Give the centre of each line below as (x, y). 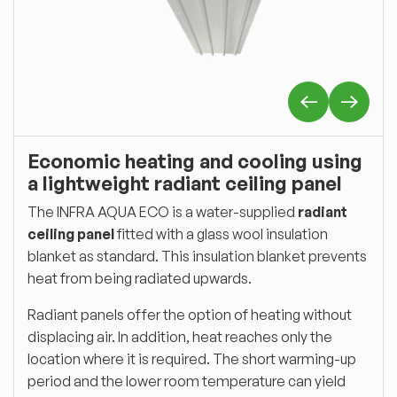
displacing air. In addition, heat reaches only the (180, 336)
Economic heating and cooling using (195, 161)
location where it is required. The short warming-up (192, 358)
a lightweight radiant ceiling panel (185, 183)
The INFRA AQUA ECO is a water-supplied (163, 211)
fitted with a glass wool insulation (221, 234)
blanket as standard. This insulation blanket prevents (197, 256)
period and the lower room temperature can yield (187, 381)
